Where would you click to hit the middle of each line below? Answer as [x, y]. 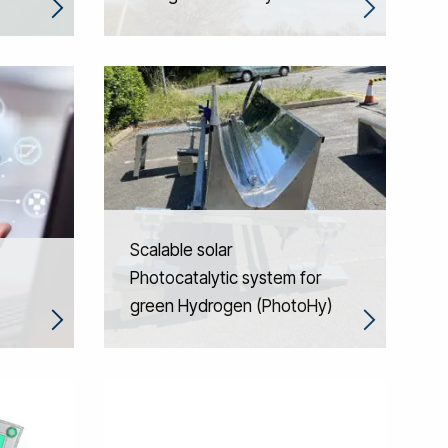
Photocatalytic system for [225, 278]
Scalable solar [180, 250]
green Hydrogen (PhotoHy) [231, 306]
